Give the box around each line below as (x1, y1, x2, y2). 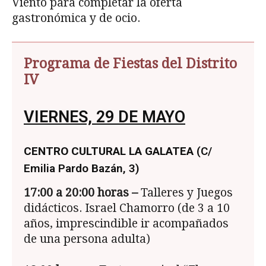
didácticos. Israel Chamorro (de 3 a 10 (24, 201, 230, 216)
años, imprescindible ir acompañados (24, 217, 229, 231)
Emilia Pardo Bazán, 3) (24, 161, 140, 176)
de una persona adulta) (24, 232, 150, 246)
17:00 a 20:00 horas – (24, 186, 141, 200)
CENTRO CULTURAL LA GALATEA (24, 144, 194, 159)
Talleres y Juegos (141, 186, 233, 200)
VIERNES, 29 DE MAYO (24, 107, 185, 127)
